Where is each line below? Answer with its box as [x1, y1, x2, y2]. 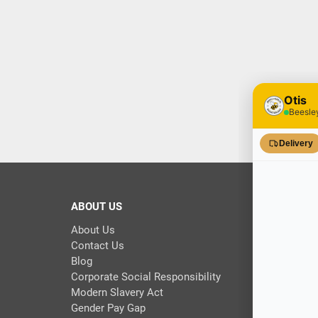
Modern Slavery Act [70, 286, 163, 300]
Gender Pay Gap [70, 302, 146, 315]
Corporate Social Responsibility [70, 270, 221, 284]
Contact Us [70, 239, 124, 253]
